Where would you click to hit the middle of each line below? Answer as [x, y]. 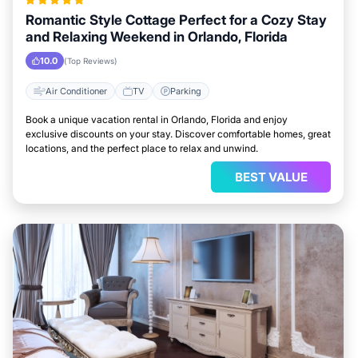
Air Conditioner [76, 91]
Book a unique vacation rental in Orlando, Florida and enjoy [157, 119]
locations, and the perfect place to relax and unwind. [142, 148]
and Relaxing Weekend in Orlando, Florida [157, 37]
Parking [186, 91]
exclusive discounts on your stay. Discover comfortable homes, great [178, 134]
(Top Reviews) [91, 61]
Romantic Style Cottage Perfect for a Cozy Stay [176, 20]
